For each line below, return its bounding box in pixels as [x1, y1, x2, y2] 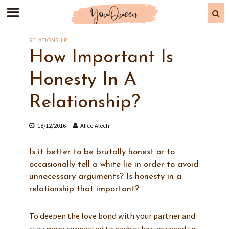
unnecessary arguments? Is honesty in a [29, 172, 181, 181]
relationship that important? [29, 185, 139, 193]
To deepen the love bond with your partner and [29, 210, 195, 221]
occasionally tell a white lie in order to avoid [29, 160, 198, 169]
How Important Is [29, 49, 173, 67]
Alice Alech [80, 122, 109, 129]
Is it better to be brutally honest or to [29, 148, 175, 156]
